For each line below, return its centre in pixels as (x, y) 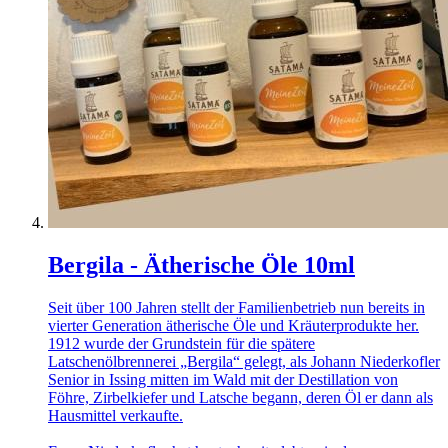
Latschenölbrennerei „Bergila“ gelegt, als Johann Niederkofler (244, 361)
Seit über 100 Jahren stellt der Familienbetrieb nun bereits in (236, 307)
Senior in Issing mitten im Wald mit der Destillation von (223, 379)
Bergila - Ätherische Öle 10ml (201, 264)
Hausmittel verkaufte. (115, 415)
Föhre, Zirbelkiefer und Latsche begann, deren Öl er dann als (240, 397)
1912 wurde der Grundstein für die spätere (181, 343)
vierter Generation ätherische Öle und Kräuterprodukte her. (233, 325)
